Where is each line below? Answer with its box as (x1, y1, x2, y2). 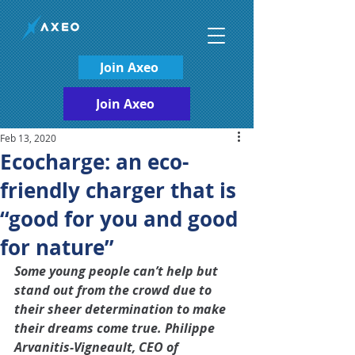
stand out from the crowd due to (14, 281, 215, 299)
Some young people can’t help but (14, 262, 221, 280)
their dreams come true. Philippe (14, 319, 218, 337)
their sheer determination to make (14, 300, 229, 318)
